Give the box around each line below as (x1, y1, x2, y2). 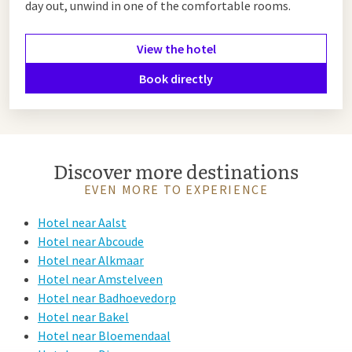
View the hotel (136, 41, 216, 57)
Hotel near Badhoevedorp (38, 290, 176, 306)
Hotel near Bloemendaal (38, 328, 170, 344)
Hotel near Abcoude (38, 233, 144, 250)
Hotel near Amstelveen (38, 271, 163, 288)
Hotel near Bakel (38, 309, 129, 325)
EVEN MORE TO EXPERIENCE (83, 181, 269, 198)
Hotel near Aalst (38, 214, 126, 231)
